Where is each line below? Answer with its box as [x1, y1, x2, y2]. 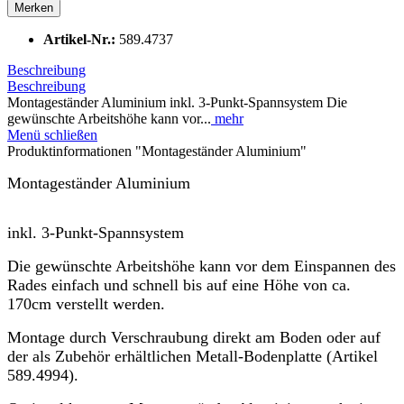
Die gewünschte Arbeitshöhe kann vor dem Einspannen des [7, 256, 396, 275]
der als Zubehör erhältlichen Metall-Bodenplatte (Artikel [7, 346, 378, 365]
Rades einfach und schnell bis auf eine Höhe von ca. [7, 275, 351, 294]
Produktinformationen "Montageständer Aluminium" [7, 142, 307, 159]
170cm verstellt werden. [7, 294, 165, 313]
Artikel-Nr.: [43, 31, 119, 47]
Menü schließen [7, 126, 97, 142]
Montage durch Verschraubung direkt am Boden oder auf [7, 327, 381, 346]
